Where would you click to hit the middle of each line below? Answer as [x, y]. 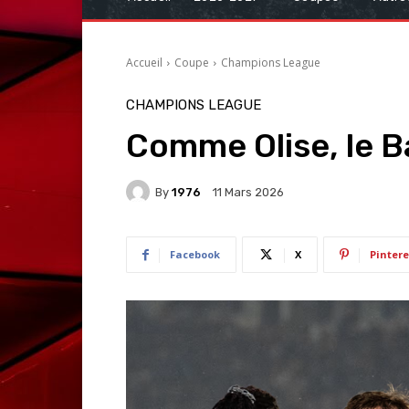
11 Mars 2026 [248, 193]
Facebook [195, 255]
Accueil [144, 63]
